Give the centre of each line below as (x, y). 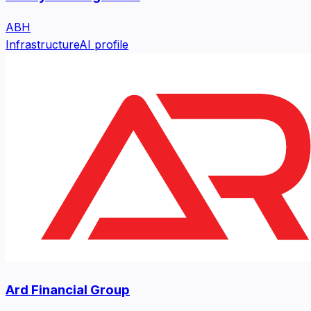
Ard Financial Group (68, 289)
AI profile (104, 44)
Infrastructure (42, 44)
